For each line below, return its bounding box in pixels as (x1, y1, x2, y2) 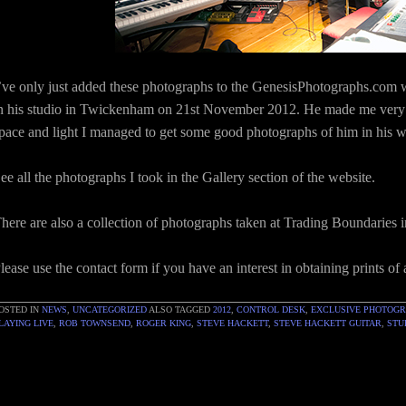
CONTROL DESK (237, 304, 305, 314)
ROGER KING (136, 318, 191, 328)
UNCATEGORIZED (72, 304, 147, 314)
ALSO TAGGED (149, 304, 213, 314)
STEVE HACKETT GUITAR (274, 318, 382, 328)
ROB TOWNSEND (59, 318, 130, 328)
